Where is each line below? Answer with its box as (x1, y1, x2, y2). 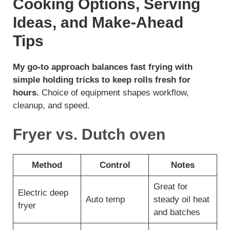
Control (99, 160, 130, 170)
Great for (153, 181, 188, 191)
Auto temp (85, 194, 125, 204)
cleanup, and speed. (13, 101, 90, 111)
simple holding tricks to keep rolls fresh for (13, 75, 190, 85)
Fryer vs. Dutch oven (13, 125, 165, 143)
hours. (13, 88, 39, 98)
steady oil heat (153, 194, 209, 204)
